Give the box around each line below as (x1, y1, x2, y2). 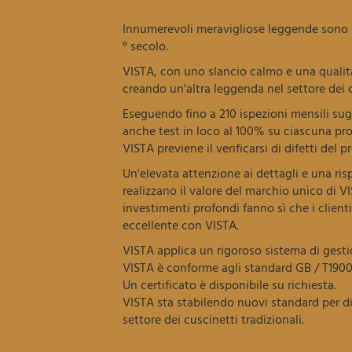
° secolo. (123, 36, 169, 57)
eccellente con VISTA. (123, 215, 240, 236)
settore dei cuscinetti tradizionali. (123, 310, 305, 330)
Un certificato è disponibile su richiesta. (123, 275, 340, 295)
